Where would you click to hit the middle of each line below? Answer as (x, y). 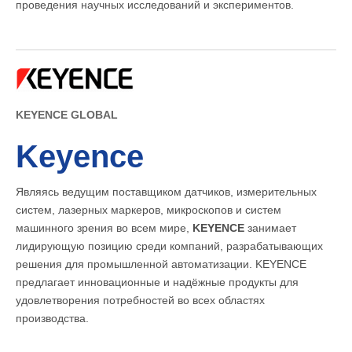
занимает (270, 228)
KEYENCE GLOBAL (67, 115)
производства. (54, 319)
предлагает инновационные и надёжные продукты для (157, 282)
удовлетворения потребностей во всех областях (140, 301)
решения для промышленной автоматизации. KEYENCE (161, 264)
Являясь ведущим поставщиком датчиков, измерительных (166, 192)
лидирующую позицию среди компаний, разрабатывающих (169, 246)
